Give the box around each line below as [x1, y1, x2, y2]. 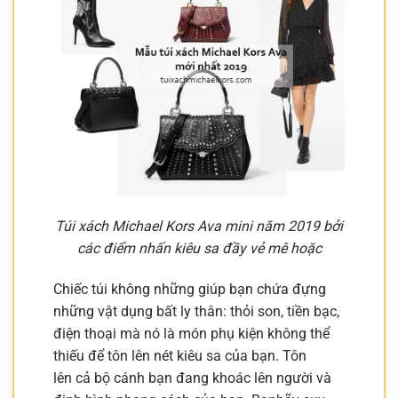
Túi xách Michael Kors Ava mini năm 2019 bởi [55, 218, 343, 235]
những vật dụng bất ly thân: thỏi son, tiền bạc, [53, 303, 339, 321]
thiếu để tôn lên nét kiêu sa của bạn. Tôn [53, 347, 306, 365]
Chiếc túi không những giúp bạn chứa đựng [53, 281, 326, 298]
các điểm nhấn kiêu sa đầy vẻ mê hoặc [76, 240, 322, 258]
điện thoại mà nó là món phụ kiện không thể [53, 325, 330, 343]
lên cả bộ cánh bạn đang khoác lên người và [53, 370, 331, 387]
